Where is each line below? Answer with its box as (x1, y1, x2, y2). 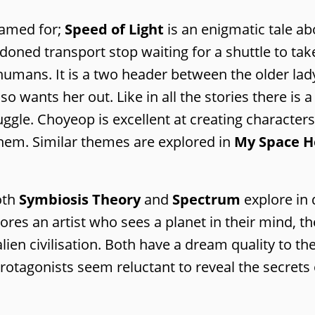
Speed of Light (65, 19, 164, 39)
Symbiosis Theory (19, 189, 141, 209)
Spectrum (172, 189, 240, 209)
